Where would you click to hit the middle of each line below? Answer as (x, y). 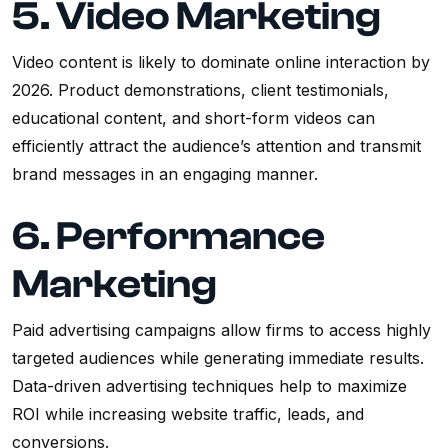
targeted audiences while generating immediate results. (218, 358)
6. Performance (168, 236)
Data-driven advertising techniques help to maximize (209, 386)
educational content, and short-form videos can (193, 118)
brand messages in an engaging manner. (167, 174)
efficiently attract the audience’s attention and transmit (216, 146)
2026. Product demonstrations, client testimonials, (200, 90)
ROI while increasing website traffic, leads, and (188, 414)
